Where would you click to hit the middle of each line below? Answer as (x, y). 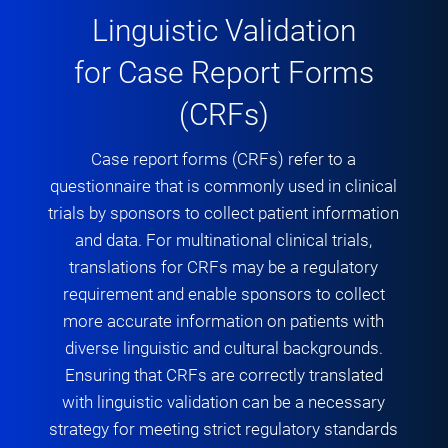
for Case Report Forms (223, 72)
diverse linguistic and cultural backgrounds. (223, 347)
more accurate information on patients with (224, 320)
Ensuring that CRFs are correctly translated (223, 374)
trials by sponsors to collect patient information (224, 212)
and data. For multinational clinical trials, (224, 239)
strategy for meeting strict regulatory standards (224, 428)
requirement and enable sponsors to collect (223, 293)
